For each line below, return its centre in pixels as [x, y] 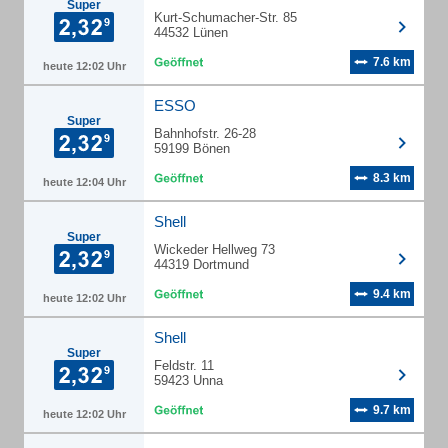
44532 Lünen [191, 32]
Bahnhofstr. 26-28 [205, 133]
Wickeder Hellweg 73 [214, 249]
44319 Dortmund [201, 264]
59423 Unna [188, 380]
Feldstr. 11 [184, 365]
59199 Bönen [192, 148]
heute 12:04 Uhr [84, 182]
